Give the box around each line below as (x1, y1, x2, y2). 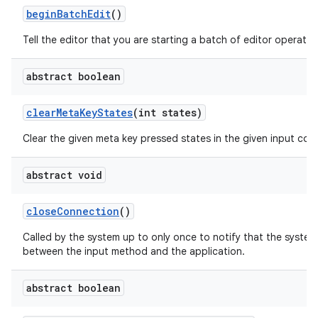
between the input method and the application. (23, 245, 245, 258)
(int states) (133, 106, 202, 119)
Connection (57, 204, 119, 218)
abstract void (26, 168, 102, 182)
